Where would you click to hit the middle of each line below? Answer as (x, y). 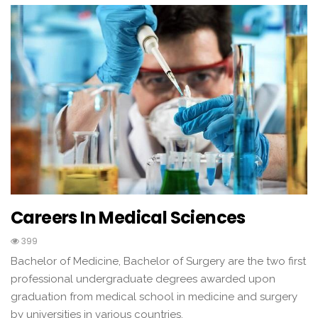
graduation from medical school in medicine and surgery (154, 297)
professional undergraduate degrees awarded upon (143, 279)
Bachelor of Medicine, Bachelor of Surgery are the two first (158, 262)
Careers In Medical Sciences (128, 218)
